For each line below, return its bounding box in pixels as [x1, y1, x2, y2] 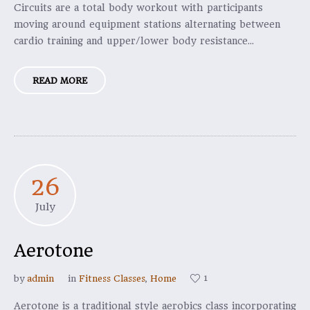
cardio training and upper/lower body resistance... [14, 35, 254, 46]
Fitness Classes [79, 273, 145, 284]
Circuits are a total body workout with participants [14, 2, 263, 13]
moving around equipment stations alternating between [14, 19, 280, 30]
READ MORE [33, 75, 87, 86]
